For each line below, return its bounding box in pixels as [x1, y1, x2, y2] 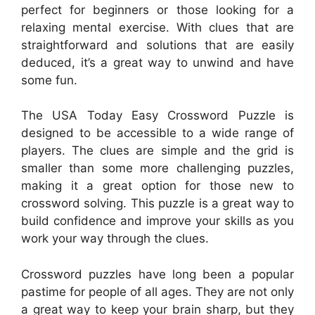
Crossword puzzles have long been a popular [21, 266, 294, 281]
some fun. [21, 72, 77, 87]
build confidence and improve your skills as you [21, 214, 294, 228]
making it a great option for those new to [21, 179, 294, 193]
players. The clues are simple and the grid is [21, 143, 294, 157]
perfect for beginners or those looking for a [21, 2, 294, 17]
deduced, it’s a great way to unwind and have [21, 55, 294, 70]
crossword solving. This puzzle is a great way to [21, 196, 294, 210]
